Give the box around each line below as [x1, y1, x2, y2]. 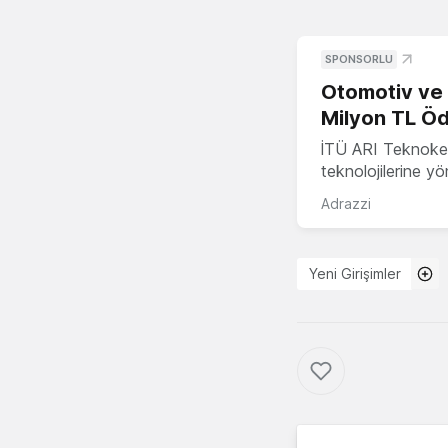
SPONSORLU [325, 51, 393, 66]
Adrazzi [321, 194, 371, 212]
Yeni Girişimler [309, 264, 401, 282]
